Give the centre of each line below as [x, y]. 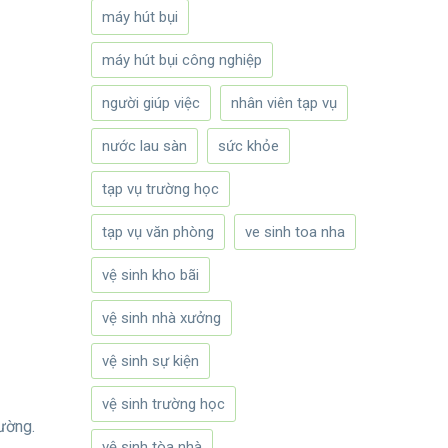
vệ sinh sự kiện [150, 361]
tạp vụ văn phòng [158, 232]
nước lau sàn [144, 146]
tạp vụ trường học [160, 189]
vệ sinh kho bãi [150, 275]
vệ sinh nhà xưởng [161, 318]
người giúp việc [151, 103]
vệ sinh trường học [163, 404]
